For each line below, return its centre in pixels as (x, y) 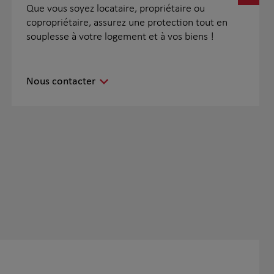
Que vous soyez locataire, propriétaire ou (115, 9)
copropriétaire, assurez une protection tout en (127, 23)
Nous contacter (61, 82)
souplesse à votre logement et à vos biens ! (120, 37)
